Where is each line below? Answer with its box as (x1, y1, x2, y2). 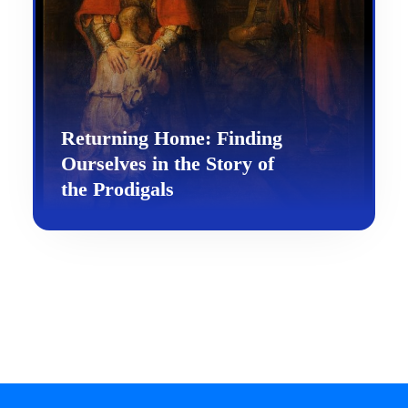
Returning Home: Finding (61, 127, 282, 149)
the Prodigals (61, 178, 174, 200)
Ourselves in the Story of (61, 152, 274, 175)
